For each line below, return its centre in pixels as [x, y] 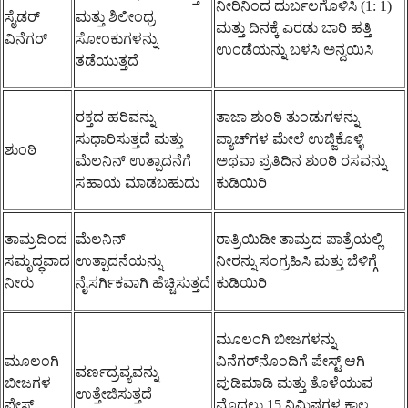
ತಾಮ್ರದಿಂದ [36, 239]
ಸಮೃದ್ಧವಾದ [37, 260]
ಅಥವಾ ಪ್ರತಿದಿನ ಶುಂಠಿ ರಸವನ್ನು [301, 160]
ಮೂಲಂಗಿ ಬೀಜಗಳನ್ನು [276, 339]
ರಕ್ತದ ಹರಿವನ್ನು [115, 117]
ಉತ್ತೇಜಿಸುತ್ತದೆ [114, 393]
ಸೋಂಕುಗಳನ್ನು [117, 38]
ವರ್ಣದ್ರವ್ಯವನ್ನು [117, 372]
